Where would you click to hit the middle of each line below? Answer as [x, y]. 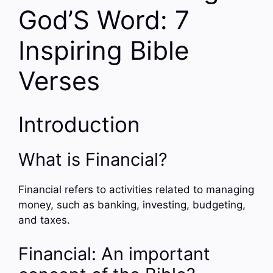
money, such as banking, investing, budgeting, [132, 205]
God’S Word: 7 [104, 19]
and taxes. [44, 220]
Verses [59, 80]
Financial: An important [114, 253]
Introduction [79, 125]
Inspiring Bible [104, 50]
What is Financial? [93, 160]
